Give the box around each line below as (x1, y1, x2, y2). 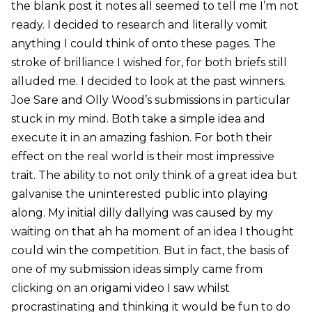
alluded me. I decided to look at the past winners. (10, 75, 286, 88)
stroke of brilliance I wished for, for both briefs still (10, 56, 287, 70)
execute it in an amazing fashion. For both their (10, 131, 272, 145)
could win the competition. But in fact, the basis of (10, 244, 289, 258)
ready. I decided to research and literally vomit (10, 18, 267, 32)
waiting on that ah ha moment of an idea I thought (10, 225, 294, 239)
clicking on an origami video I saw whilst (10, 281, 230, 295)
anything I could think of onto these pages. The (10, 37, 276, 51)
